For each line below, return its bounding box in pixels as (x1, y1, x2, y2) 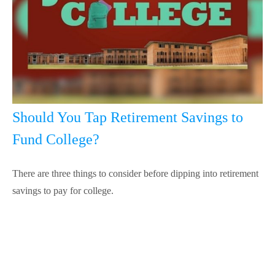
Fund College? (12, 131, 99, 148)
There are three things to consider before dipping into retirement (12, 168, 258, 179)
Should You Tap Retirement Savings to (12, 109, 243, 126)
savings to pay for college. (12, 185, 114, 196)
